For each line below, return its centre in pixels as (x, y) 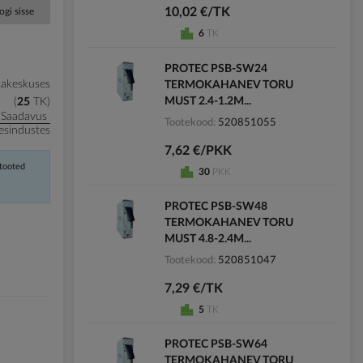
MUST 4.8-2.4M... (207, 239)
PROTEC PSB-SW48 (216, 206)
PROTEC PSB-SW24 (216, 68)
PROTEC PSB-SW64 (216, 344)
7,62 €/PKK (198, 150)
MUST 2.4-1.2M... (207, 101)
